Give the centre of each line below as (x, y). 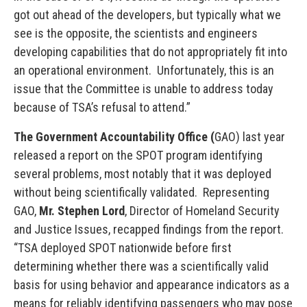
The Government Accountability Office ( (114, 137)
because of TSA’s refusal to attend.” (102, 107)
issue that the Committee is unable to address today (144, 89)
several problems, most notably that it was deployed (143, 174)
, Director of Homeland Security (202, 211)
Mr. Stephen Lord (82, 211)
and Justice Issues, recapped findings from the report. (149, 229)
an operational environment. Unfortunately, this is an (144, 70)
